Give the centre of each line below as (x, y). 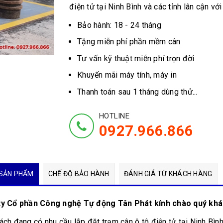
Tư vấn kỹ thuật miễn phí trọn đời (136, 58)
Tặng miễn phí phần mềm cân (129, 42)
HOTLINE (114, 116)
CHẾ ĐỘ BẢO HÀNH (79, 173)
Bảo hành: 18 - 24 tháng (119, 25)
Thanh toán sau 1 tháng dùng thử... (137, 92)
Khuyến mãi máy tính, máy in (127, 75)
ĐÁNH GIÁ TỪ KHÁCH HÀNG (168, 173)
